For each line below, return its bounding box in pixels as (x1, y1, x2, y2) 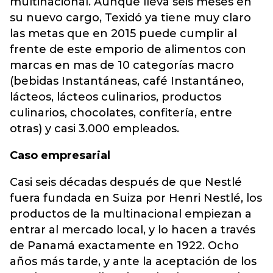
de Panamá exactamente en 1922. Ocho (10, 239, 239, 252)
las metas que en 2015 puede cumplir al (10, 27, 237, 40)
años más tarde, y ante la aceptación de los (10, 255, 257, 268)
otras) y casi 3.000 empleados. (10, 122, 182, 135)
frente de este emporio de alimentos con (10, 43, 246, 56)
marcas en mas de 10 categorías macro (10, 58, 234, 72)
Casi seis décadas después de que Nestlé (10, 175, 242, 189)
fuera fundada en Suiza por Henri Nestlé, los (10, 191, 262, 205)
